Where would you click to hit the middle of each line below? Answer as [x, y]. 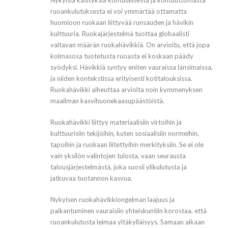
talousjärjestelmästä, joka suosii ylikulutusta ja [119, 167]
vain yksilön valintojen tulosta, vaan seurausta [118, 156]
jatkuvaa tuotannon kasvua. [91, 178]
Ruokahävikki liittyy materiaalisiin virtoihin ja [116, 122]
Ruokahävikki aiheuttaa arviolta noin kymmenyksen [126, 90]
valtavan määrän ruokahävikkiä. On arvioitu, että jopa [130, 45]
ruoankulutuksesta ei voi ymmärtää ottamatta [119, 11]
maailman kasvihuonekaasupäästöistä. [107, 101]
